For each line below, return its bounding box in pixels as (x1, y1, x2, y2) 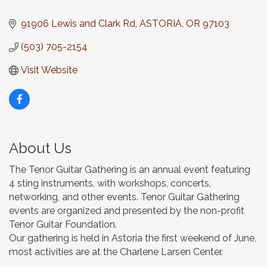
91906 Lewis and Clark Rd (21, 18, 135, 30)
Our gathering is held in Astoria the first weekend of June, (9, 232, 256, 244)
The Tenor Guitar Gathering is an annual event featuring (9, 164, 250, 176)
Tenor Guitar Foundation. (9, 219, 117, 231)
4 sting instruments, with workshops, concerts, (9, 178, 211, 190)
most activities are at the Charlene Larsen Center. (9, 246, 223, 258)
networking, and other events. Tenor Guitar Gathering (9, 191, 240, 203)
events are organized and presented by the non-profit (9, 205, 244, 217)
